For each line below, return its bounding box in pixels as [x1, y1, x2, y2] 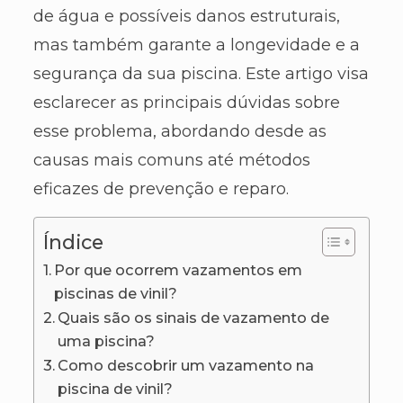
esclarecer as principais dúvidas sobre [32, 93, 340, 113]
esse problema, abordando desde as [32, 121, 327, 142]
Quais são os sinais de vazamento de [58, 309, 330, 327]
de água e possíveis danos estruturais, [32, 6, 340, 27]
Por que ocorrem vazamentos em [54, 261, 303, 280]
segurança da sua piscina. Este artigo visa [32, 64, 369, 85]
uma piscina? [58, 332, 156, 351]
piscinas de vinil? [54, 284, 178, 303]
